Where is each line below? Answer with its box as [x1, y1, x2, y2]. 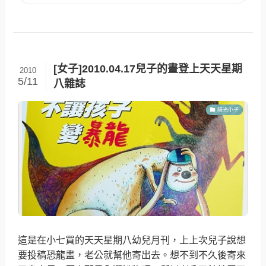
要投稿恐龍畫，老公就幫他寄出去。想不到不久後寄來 [18, 249, 246, 260]
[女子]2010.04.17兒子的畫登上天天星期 [53, 62, 242, 75]
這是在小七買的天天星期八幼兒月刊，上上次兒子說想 [18, 234, 246, 245]
